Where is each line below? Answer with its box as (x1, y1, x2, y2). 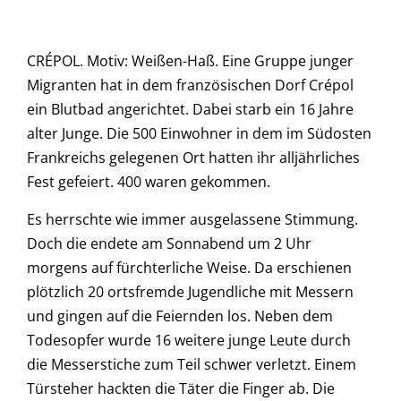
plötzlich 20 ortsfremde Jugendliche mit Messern (27, 281, 354, 302)
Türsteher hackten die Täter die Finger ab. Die (27, 378, 335, 398)
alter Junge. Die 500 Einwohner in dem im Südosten (27, 124, 371, 144)
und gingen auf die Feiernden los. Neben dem (27, 305, 333, 326)
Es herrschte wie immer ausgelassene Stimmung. (27, 209, 358, 229)
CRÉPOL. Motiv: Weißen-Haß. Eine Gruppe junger (27, 51, 354, 72)
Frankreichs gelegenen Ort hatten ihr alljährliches (27, 148, 360, 168)
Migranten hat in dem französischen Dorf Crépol (27, 75, 354, 96)
